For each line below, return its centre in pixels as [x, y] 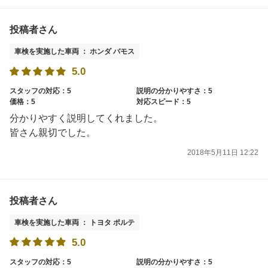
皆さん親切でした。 [53, 133]
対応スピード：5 [164, 102]
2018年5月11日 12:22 [223, 152]
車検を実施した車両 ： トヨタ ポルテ [74, 222]
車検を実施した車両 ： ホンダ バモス [74, 52]
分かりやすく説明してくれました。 [86, 118]
